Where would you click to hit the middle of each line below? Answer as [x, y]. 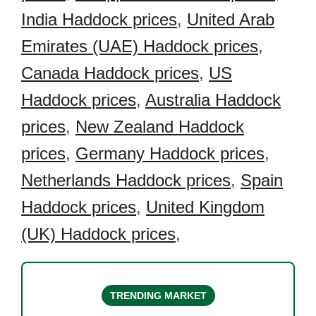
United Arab [231, 19]
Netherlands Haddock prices [126, 180]
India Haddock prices [99, 19]
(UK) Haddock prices [98, 234]
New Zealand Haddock [160, 127]
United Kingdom [205, 207]
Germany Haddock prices [170, 153]
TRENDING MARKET [158, 296]
